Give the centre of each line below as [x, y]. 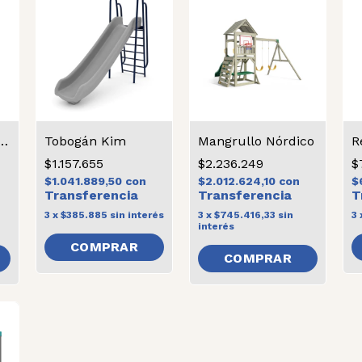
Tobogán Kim [85, 141]
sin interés [137, 215]
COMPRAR [104, 247]
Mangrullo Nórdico [256, 141]
